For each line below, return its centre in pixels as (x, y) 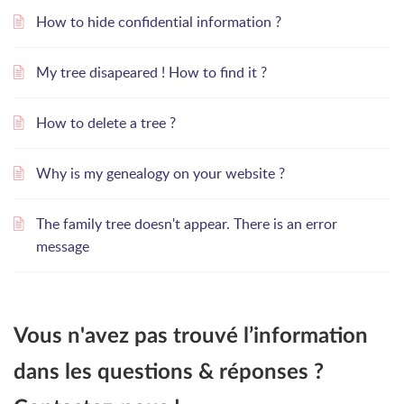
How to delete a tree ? (106, 123)
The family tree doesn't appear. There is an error (187, 224)
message (63, 246)
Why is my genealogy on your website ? (161, 173)
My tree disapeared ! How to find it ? (151, 72)
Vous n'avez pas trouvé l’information (191, 336)
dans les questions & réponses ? (169, 372)
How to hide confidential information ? (159, 22)
